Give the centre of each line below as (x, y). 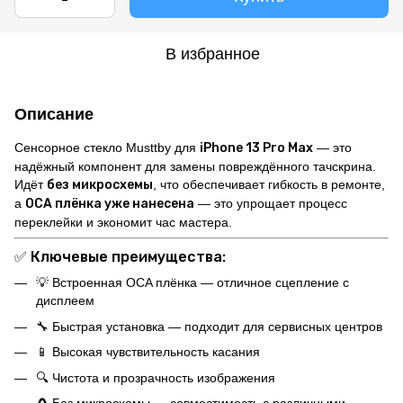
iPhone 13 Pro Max (256, 148)
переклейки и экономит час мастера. (123, 222)
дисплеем (65, 301)
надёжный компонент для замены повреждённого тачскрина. (195, 166)
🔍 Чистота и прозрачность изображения (156, 377)
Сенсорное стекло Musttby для (107, 147)
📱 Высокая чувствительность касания (148, 352)
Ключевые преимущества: (128, 257)
